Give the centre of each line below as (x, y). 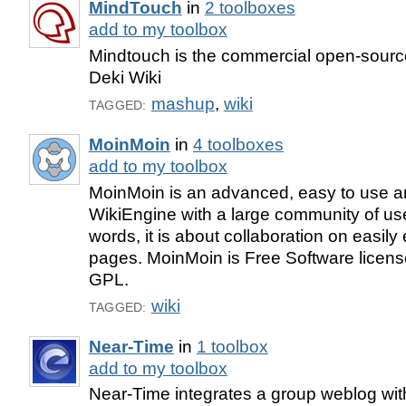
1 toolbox (232, 346)
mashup (183, 103)
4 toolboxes (238, 144)
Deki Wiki (125, 78)
